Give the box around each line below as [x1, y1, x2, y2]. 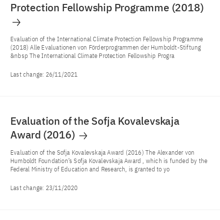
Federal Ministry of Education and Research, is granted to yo [10, 165, 170, 173]
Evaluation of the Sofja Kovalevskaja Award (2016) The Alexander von [10, 148, 195, 157]
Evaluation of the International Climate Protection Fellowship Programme [10, 34, 203, 43]
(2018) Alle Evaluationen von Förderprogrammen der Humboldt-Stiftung [10, 43, 201, 52]
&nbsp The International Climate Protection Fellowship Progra [10, 51, 175, 60]
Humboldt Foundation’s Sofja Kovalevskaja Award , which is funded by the [10, 156, 208, 165]
